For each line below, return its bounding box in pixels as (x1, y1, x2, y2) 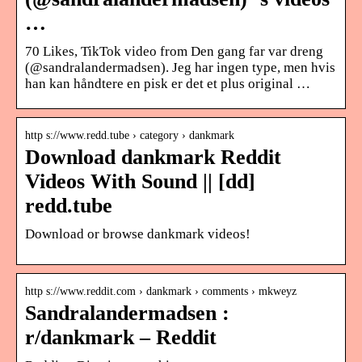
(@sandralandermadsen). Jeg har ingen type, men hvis (25, 59, 335, 75)
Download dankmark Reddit (25, 145, 281, 169)
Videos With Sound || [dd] (25, 169, 255, 193)
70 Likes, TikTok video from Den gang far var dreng (25, 43, 323, 59)
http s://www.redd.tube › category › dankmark (25, 128, 234, 141)
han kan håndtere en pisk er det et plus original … (25, 75, 310, 91)
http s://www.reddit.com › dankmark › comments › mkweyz (25, 284, 297, 297)
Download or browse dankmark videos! (25, 225, 250, 242)
